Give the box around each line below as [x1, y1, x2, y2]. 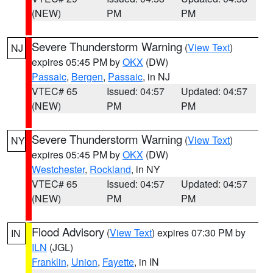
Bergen [71, 69, 103, 83]
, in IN [134, 255, 159, 269]
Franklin [32, 255, 66, 269]
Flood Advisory [32, 224, 104, 239]
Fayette [102, 255, 134, 269]
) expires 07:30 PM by [152, 225, 246, 239]
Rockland [90, 162, 131, 176]
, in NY [131, 162, 160, 176]
